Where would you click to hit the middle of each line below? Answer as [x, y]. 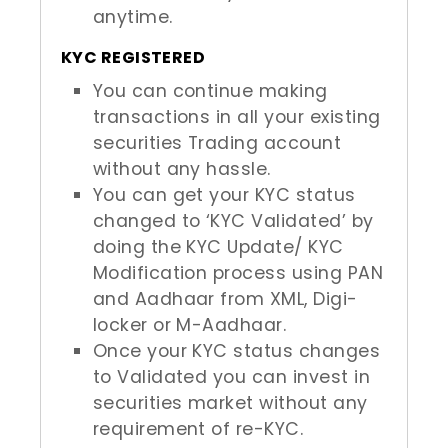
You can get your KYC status [224, 195]
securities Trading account [217, 143]
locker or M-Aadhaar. [189, 325]
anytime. [132, 17]
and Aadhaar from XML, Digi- [225, 299]
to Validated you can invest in [231, 377]
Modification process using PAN [238, 273]
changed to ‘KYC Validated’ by [233, 221]
